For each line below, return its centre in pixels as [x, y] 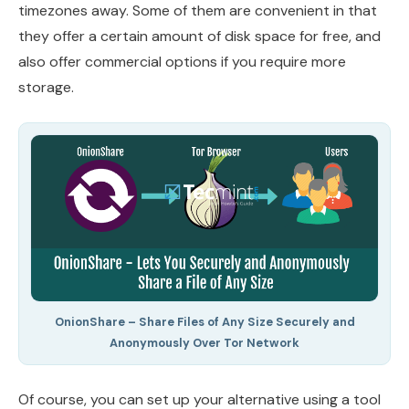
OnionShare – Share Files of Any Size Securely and [204, 321]
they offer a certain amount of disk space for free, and [199, 36]
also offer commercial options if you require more [182, 61]
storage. [46, 87]
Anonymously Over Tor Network [204, 342]
